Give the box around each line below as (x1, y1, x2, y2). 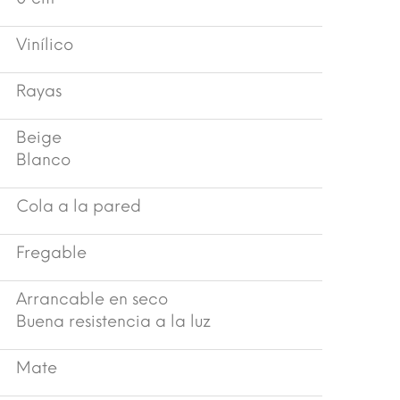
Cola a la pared (16, 196, 141, 216)
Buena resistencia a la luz (16, 311, 211, 331)
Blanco (16, 149, 71, 170)
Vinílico (16, 34, 73, 54)
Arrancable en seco (16, 288, 168, 309)
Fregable (16, 242, 87, 262)
